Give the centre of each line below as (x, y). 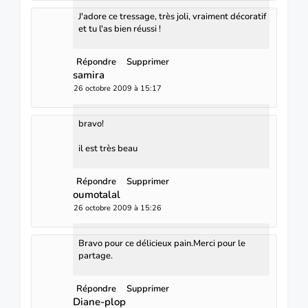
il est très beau (108, 148)
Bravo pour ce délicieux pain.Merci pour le (162, 243)
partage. (96, 255)
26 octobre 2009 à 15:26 (118, 208)
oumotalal (97, 194)
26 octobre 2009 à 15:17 (118, 88)
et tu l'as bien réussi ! (120, 29)
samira (89, 75)
